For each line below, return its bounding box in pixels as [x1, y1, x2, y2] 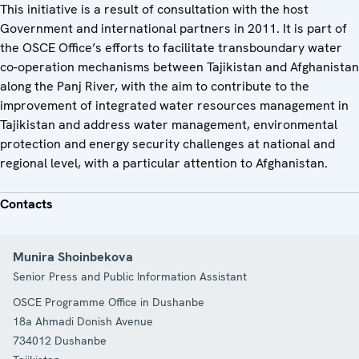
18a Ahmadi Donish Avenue [13, 313, 153, 329]
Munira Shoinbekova [13, 248, 133, 265]
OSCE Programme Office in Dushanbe [13, 294, 204, 309]
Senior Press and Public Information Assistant [13, 268, 247, 284]
